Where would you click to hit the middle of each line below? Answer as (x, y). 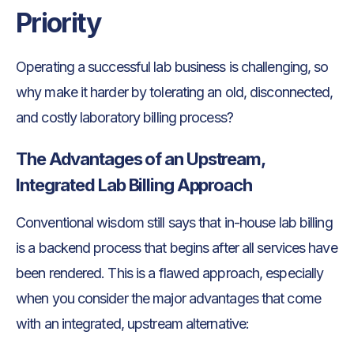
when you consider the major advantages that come (168, 299)
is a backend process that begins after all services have (177, 248)
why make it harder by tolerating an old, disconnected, (175, 92)
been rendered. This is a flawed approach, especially (170, 273)
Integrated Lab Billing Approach (134, 185)
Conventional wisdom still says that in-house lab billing (174, 223)
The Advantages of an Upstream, (140, 159)
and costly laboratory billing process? (124, 118)
